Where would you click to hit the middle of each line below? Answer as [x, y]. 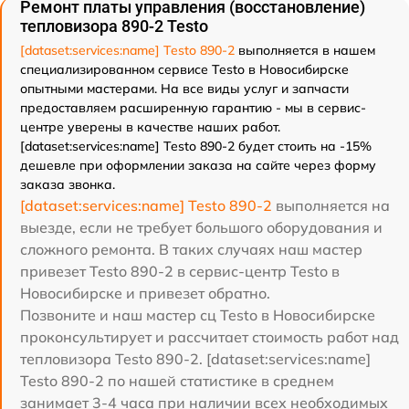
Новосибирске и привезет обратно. [145, 293]
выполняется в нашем [305, 50]
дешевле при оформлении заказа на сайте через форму [198, 165]
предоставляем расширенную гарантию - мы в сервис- [193, 108]
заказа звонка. [68, 184]
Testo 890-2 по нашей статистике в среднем [177, 381]
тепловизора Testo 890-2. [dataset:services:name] [195, 359]
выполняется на [331, 205]
